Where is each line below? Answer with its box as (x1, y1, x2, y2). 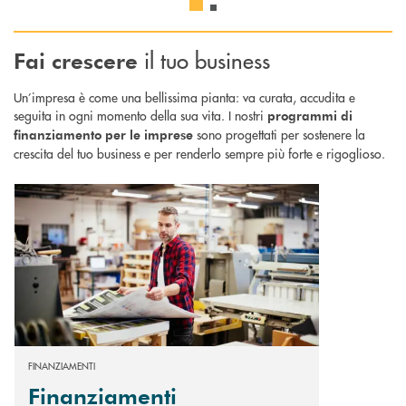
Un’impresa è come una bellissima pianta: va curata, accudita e (14, 87, 355, 106)
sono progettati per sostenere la (193, 124, 365, 143)
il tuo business (138, 43, 270, 74)
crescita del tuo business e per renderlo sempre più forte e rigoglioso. (14, 143, 385, 162)
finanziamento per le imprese (14, 125, 193, 143)
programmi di (267, 106, 353, 124)
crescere (52, 45, 138, 74)
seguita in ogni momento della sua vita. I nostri (14, 105, 267, 124)
